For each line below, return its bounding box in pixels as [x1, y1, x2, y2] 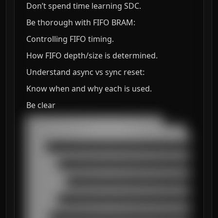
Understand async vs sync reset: [26, 67, 145, 77]
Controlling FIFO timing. [26, 34, 114, 44]
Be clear [26, 100, 55, 110]
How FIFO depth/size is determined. [26, 50, 158, 61]
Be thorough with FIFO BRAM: [26, 17, 135, 28]
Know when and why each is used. [26, 83, 152, 94]
